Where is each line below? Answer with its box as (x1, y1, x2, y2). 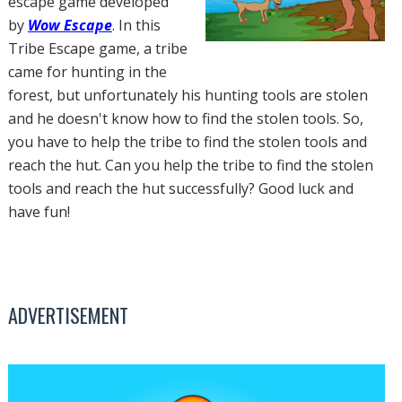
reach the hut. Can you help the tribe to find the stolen (7, 155, 373, 176)
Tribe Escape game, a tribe (7, 39, 188, 59)
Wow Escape (27, 15, 112, 36)
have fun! (7, 202, 70, 223)
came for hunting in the (7, 62, 167, 83)
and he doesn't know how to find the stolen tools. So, (7, 109, 363, 129)
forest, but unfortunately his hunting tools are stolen (7, 85, 368, 106)
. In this (111, 15, 161, 36)
